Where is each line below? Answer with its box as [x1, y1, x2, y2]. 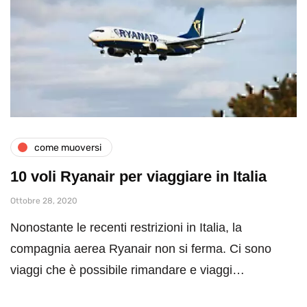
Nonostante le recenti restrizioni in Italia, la [10, 221, 242, 235]
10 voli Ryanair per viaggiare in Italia [10, 168, 267, 186]
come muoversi [34, 141, 101, 153]
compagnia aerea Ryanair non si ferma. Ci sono [10, 242, 271, 256]
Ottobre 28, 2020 [10, 196, 77, 206]
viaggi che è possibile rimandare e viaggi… [10, 263, 245, 278]
